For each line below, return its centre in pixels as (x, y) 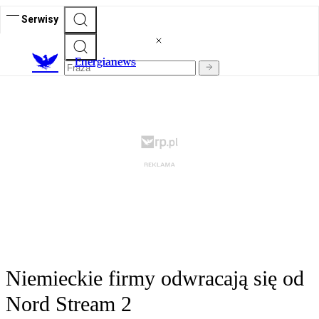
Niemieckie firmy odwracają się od (155, 278)
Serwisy (40, 19)
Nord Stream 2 (69, 304)
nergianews (109, 62)
